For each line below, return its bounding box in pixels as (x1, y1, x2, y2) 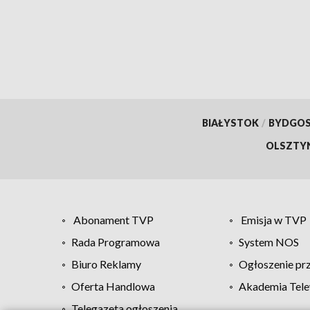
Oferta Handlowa (71, 280, 155, 293)
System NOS (238, 235, 299, 249)
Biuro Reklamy (71, 257, 141, 271)
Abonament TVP (73, 213, 154, 227)
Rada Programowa (71, 235, 160, 249)
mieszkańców (73, 15, 158, 32)
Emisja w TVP (240, 213, 307, 227)
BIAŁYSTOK (201, 117, 259, 129)
